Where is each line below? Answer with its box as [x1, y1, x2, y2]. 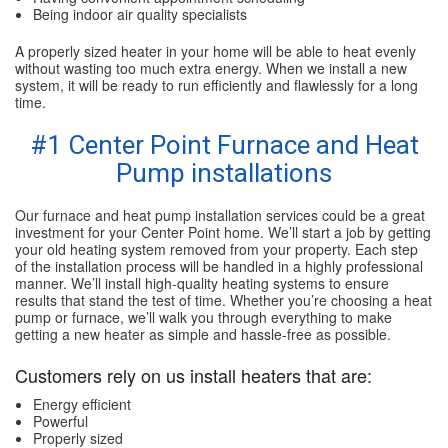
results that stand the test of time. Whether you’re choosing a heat [15, 290, 432, 311]
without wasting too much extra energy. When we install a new [15, 58, 407, 79]
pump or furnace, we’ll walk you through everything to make [15, 307, 392, 328]
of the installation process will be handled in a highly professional [15, 256, 423, 277]
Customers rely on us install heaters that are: [15, 362, 372, 389]
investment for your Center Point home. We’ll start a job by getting [15, 222, 431, 243]
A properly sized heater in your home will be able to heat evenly [15, 41, 416, 62]
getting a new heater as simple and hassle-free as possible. [15, 324, 391, 345]
